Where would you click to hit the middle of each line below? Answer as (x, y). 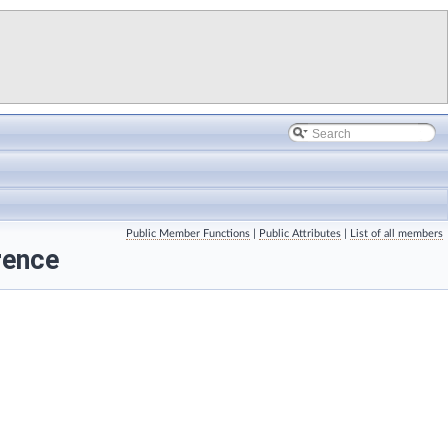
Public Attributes (300, 233)
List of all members (396, 233)
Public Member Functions (188, 233)
